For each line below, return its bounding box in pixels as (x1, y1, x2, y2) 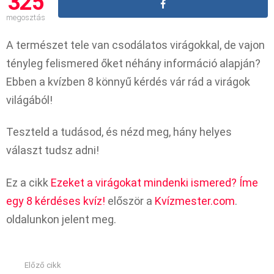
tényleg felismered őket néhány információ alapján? (6, 56, 261, 70)
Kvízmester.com (155, 194, 235, 207)
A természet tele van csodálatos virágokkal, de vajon (6, 38, 265, 51)
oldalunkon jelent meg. (6, 212, 116, 226)
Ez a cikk (6, 176, 51, 189)
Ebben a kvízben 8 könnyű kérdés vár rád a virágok (6, 75, 250, 88)
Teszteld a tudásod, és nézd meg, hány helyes (6, 125, 232, 139)
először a (105, 194, 155, 207)
